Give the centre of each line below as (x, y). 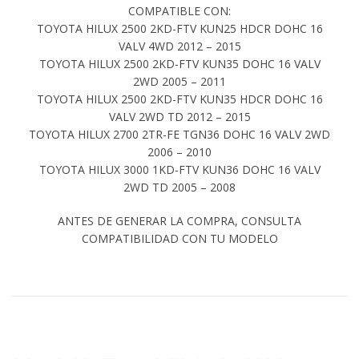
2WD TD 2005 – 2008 (179, 187)
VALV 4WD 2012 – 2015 (179, 46)
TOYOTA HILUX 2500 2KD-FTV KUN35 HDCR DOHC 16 (179, 99)
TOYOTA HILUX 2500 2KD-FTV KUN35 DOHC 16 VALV (179, 63)
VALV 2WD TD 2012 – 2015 (179, 116)
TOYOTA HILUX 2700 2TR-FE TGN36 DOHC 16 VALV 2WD (179, 134)
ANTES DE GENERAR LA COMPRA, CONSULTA (179, 220)
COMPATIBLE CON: (179, 10)
